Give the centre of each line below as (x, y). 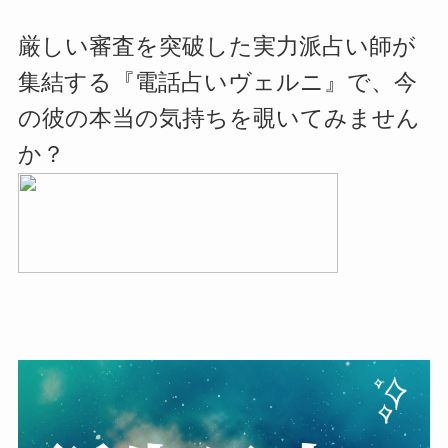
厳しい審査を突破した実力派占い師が (216, 47)
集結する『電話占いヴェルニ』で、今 (217, 83)
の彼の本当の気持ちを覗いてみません (218, 119)
